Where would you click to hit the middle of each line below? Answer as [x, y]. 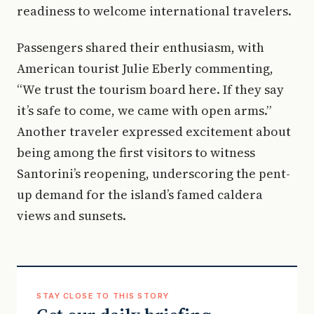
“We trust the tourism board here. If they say [150, 89]
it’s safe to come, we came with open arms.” [144, 110]
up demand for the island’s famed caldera [140, 194]
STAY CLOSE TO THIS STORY [103, 295]
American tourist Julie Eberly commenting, [145, 68]
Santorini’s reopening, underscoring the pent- [153, 173]
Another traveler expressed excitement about [154, 131]
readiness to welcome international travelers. [154, 11]
